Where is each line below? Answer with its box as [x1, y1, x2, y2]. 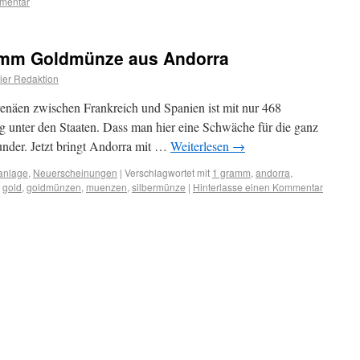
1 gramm [212, 166, 251, 179]
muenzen [86, 180, 127, 194]
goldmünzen [27, 180, 81, 194]
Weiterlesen [170, 137, 232, 154]
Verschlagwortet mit [125, 166, 210, 179]
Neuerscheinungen [33, 166, 117, 179]
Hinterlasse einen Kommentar [193, 180, 323, 194]
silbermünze [132, 180, 186, 194]
